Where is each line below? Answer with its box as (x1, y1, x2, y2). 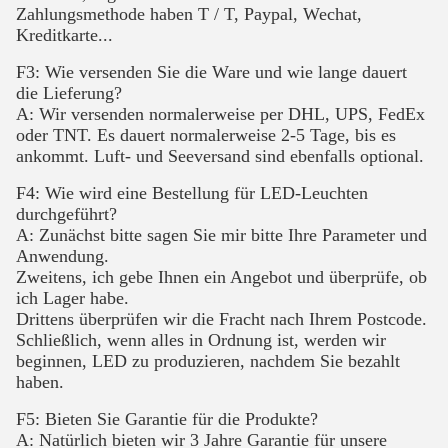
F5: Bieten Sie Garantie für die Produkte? (16, 409, 318, 429)
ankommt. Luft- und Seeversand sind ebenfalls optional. (16, 146, 424, 166)
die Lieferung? (16, 83, 122, 103)
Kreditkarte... (16, 25, 113, 45)
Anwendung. (16, 246, 109, 266)
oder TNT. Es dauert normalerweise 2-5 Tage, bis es (16, 125, 396, 145)
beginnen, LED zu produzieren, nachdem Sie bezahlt (16, 351, 400, 371)
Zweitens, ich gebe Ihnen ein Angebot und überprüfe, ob (16, 267, 427, 287)
